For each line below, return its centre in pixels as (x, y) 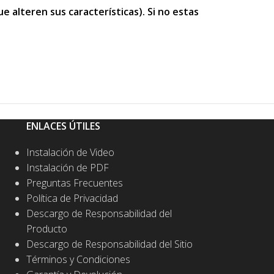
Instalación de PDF (67, 168)
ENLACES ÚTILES (63, 126)
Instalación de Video (70, 152)
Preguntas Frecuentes (74, 183)
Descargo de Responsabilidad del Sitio (109, 244)
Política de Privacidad (72, 198)
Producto (46, 229)
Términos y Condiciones (78, 259)
